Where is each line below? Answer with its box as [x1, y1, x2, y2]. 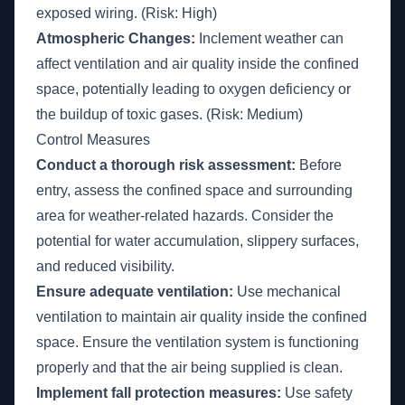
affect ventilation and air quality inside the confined [36, 56, 359, 71]
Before [296, 157, 342, 173]
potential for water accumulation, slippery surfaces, [36, 233, 359, 249]
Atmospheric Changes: [36, 31, 195, 46]
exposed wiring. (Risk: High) [36, 5, 217, 21]
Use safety [281, 385, 353, 400]
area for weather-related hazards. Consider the [36, 208, 334, 223]
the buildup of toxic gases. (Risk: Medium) [36, 107, 303, 122]
